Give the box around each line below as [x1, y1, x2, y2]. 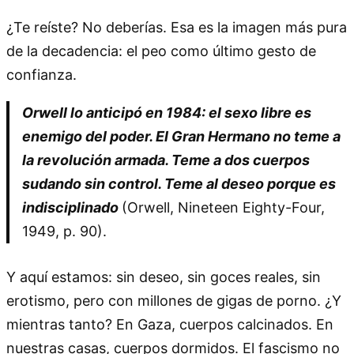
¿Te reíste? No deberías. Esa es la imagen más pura [6, 18, 347, 36]
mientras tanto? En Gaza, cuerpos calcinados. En [6, 315, 333, 333]
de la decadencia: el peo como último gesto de [6, 42, 316, 59]
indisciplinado [22, 198, 122, 216]
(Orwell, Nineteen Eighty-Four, [122, 198, 325, 216]
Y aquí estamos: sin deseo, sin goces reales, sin [6, 268, 321, 285]
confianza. [6, 66, 77, 83]
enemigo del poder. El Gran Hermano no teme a [22, 127, 341, 145]
